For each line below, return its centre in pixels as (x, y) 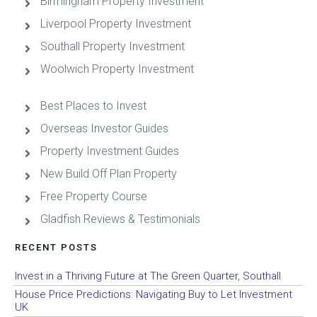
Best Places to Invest (93, 105)
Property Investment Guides (110, 151)
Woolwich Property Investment (117, 69)
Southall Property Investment (113, 46)
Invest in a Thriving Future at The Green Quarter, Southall (148, 276)
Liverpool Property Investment (116, 23)
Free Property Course (94, 196)
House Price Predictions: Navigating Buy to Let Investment (154, 294)
